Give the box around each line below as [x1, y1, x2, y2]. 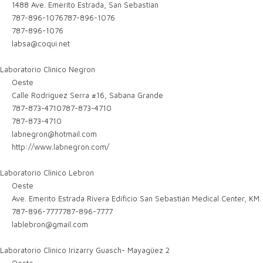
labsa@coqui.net [12, 39, 70, 48]
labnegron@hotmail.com [12, 129, 97, 139]
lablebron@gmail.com [12, 220, 89, 229]
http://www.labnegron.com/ [12, 142, 110, 151]
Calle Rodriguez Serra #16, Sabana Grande [9, 90, 164, 100]
